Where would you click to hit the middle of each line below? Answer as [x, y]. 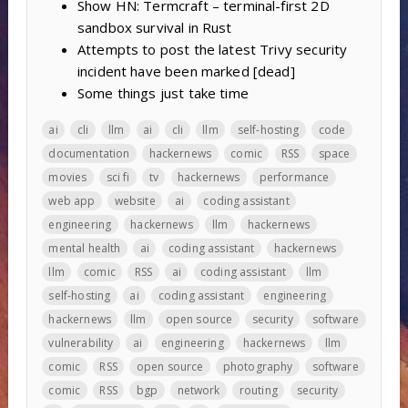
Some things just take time [163, 92]
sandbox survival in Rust [154, 27]
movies [68, 177]
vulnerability [81, 342]
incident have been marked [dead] [186, 71]
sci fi [118, 177]
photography [258, 366]
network [199, 390]
